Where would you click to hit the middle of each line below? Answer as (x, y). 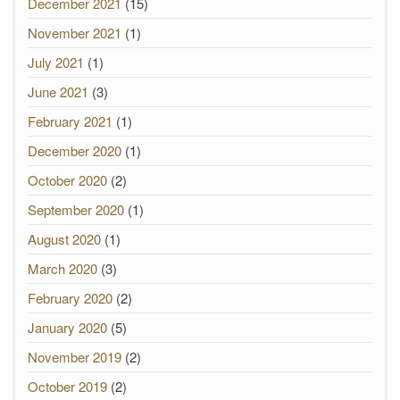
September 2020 (76, 209)
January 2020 (67, 327)
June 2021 (58, 92)
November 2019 (75, 357)
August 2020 (64, 239)
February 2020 (70, 298)
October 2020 (67, 180)
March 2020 (62, 268)
